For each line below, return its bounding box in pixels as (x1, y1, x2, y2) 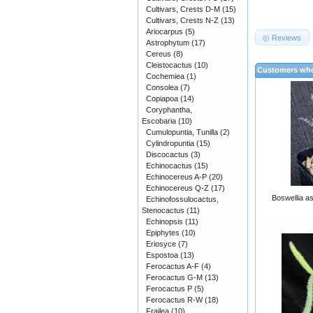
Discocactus (146, 150, 189, 159)
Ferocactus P (146, 284, 192, 293)
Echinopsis (146, 217, 183, 226)
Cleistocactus (146, 61, 192, 69)
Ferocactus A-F (146, 262, 199, 270)
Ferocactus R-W (146, 296, 203, 304)
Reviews (272, 33, 302, 42)
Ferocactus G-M (146, 273, 203, 282)
